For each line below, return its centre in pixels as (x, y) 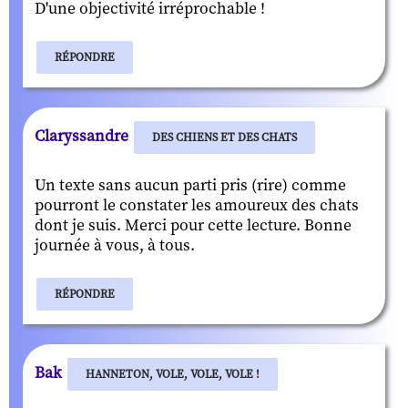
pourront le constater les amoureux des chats (197, 205)
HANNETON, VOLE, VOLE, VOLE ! (173, 374)
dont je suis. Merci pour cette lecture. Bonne (193, 225)
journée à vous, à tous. (115, 245)
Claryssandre (83, 136)
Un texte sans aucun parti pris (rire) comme (190, 185)
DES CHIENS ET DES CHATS (224, 137)
